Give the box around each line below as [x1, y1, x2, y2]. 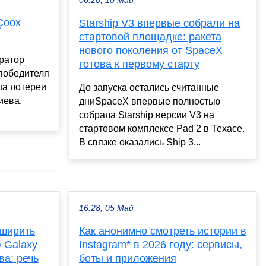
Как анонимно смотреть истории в [79, 224, 246, 237]
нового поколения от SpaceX [79, 44, 223, 56]
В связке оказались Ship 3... [79, 137, 201, 147]
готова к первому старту [79, 58, 199, 70]
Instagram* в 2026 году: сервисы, [79, 238, 242, 251]
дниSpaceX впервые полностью [79, 96, 220, 106]
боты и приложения [79, 252, 176, 264]
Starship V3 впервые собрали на [79, 17, 240, 29]
